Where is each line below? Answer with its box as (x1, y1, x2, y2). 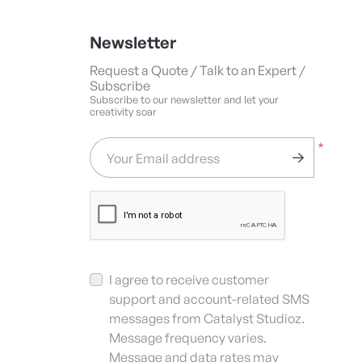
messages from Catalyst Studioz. (109, 310, 305, 327)
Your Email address (107, 150, 220, 167)
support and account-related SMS (109, 291, 309, 308)
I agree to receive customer (109, 271, 269, 288)
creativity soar (90, 105, 157, 119)
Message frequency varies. (109, 330, 267, 347)
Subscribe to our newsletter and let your (90, 93, 279, 107)
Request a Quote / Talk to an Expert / (90, 62, 305, 79)
